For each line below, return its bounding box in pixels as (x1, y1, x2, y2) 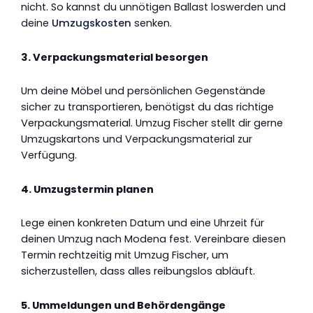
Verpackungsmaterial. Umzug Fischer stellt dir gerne (21, 116, 283, 131)
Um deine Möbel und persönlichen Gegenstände (21, 84, 265, 99)
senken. (131, 16, 172, 31)
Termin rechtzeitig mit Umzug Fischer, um (21, 248, 228, 263)
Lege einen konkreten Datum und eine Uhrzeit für (21, 216, 264, 231)
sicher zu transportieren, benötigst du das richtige (21, 100, 274, 115)
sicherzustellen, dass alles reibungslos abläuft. (21, 264, 255, 279)
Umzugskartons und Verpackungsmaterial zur (21, 132, 252, 147)
